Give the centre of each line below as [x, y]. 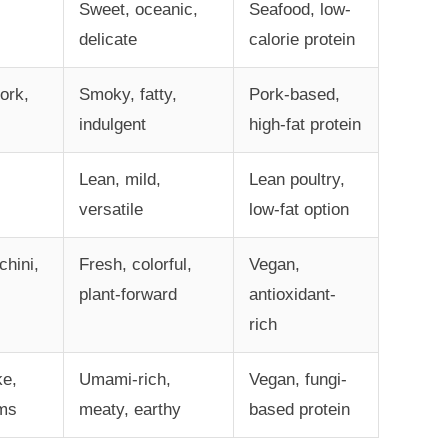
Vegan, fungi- [297, 380]
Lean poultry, [296, 180]
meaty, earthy [129, 410]
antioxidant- [292, 295]
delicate [107, 40]
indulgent [112, 125]
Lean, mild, [119, 180]
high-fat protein [304, 125]
